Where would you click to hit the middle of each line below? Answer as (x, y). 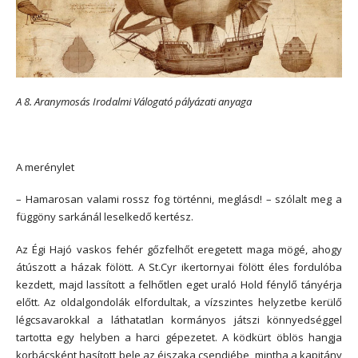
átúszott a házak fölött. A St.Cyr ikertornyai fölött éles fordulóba (179, 267)
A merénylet (45, 167)
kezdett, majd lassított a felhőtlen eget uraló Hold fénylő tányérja (179, 285)
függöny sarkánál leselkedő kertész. (105, 217)
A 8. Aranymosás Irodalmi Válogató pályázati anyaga (134, 102)
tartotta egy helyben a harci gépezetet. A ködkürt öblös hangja (179, 338)
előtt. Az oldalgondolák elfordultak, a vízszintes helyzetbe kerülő (179, 302)
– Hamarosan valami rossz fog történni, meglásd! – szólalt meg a (179, 199)
